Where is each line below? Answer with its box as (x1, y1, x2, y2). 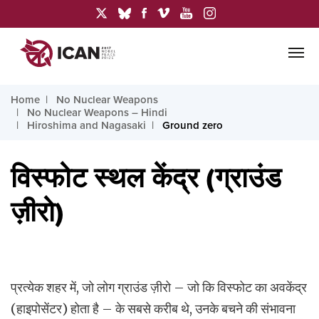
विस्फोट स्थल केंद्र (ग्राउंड (11, 162, 281, 195)
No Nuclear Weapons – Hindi (27, 106, 167, 119)
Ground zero (162, 119, 223, 132)
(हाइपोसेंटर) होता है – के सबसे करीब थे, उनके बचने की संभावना (11, 300, 296, 317)
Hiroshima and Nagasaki (27, 119, 146, 132)
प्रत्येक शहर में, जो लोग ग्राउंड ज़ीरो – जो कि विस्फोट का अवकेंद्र (11, 279, 307, 296)
